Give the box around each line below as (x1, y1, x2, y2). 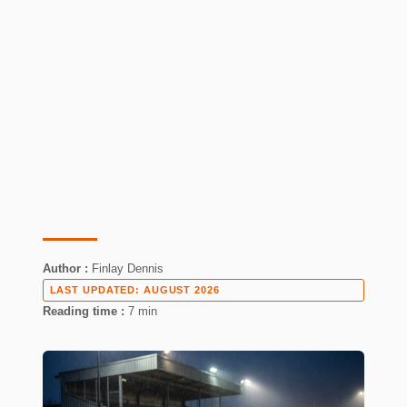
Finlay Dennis (92, 262, 164, 276)
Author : (43, 262, 88, 276)
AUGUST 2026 (143, 284, 220, 296)
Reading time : (43, 303, 124, 318)
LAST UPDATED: (49, 284, 141, 296)
